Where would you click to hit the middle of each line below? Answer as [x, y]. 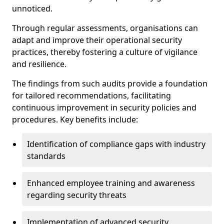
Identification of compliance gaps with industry [116, 144]
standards [46, 156]
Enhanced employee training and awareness [111, 183]
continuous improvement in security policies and [104, 107]
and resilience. [39, 64]
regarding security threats [77, 195]
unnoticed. [32, 8]
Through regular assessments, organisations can [105, 28]
